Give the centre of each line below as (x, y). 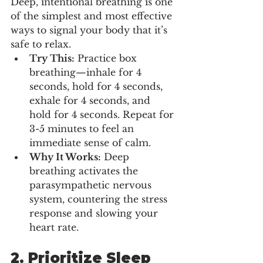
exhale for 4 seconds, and (91, 100)
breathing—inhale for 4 (87, 72)
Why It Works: (65, 156)
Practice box (107, 58)
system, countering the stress (100, 199)
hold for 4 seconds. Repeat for (103, 114)
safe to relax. (41, 44)
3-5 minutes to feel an (83, 128)
